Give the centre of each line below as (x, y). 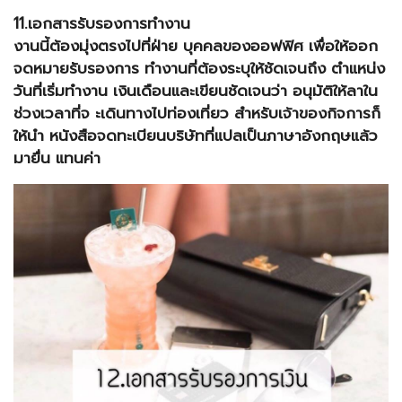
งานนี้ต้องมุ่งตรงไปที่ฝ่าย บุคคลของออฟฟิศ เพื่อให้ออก (196, 46)
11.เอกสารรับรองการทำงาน (102, 24)
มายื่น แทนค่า (57, 158)
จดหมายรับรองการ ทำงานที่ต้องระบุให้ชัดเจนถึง (170, 69)
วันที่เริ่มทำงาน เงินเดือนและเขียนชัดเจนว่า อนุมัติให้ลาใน (196, 91)
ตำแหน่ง (355, 69)
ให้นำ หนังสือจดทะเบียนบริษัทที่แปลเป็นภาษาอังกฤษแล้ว (196, 136)
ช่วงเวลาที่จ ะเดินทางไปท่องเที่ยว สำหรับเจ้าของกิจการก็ (197, 114)
